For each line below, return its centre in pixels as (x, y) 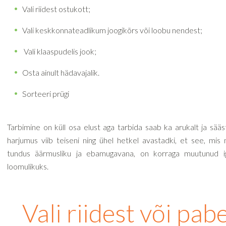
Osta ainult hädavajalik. (61, 72)
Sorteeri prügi (46, 94)
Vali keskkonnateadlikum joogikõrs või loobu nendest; (112, 30)
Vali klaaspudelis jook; (59, 51)
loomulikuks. (28, 166)
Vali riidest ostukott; (56, 9)
